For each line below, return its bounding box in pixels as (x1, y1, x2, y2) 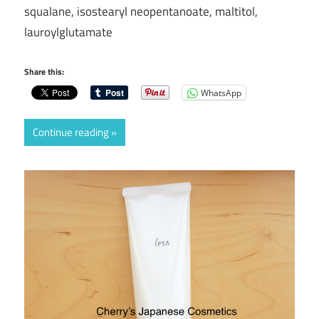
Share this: (24, 65, 64, 79)
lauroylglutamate (24, 22, 113, 41)
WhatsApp (201, 86, 241, 99)
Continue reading (33, 124, 109, 141)
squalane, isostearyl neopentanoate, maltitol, (24, 1, 258, 21)
